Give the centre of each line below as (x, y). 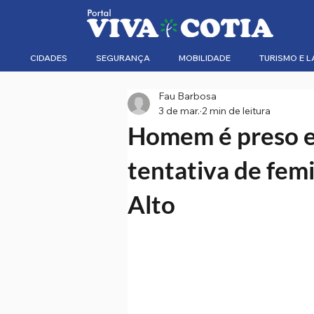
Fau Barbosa (187, 96)
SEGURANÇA (123, 58)
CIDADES (49, 58)
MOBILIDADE (205, 58)
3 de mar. (179, 111)
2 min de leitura (236, 111)
